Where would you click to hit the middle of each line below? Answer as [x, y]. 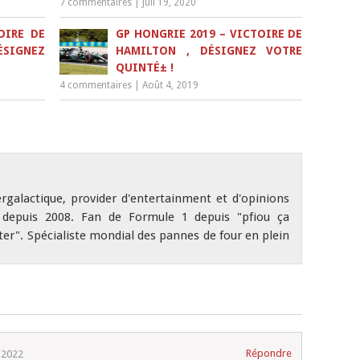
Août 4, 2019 [171, 85]
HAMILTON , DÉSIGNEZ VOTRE [209, 51]
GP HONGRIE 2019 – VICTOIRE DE [209, 34]
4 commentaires [96, 85]
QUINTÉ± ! [145, 67]
